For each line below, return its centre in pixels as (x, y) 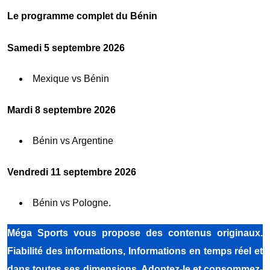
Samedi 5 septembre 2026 (66, 48)
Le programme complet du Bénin (82, 16)
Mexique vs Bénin (71, 78)
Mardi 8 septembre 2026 (61, 110)
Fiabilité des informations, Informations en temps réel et (135, 251)
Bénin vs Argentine (73, 140)
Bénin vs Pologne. (72, 202)
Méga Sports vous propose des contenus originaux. (135, 233)
